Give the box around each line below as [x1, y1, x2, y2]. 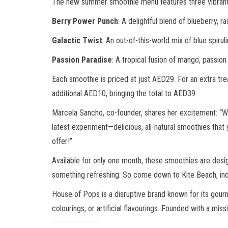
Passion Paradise [52, 54, 112, 65]
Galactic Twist [52, 35, 102, 45]
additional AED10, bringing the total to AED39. [52, 88, 197, 98]
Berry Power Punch [52, 16, 118, 26]
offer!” [52, 136, 72, 146]
